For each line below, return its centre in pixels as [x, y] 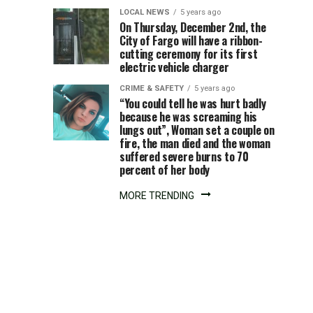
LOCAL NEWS [145, 12]
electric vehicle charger [174, 67]
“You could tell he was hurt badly [193, 103]
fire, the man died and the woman [195, 143]
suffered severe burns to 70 [184, 156]
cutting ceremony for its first [189, 54]
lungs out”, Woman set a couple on [197, 130]
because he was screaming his [189, 117]
